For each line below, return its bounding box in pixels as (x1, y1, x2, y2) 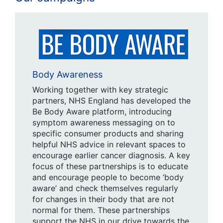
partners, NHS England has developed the (32, 95, 191, 106)
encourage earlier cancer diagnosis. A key (32, 150, 190, 160)
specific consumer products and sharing (32, 128, 184, 138)
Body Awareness (32, 69, 103, 80)
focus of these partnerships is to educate (32, 161, 188, 171)
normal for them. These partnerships (32, 205, 170, 215)
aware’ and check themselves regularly (32, 183, 178, 193)
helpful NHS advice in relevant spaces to (32, 139, 186, 149)
